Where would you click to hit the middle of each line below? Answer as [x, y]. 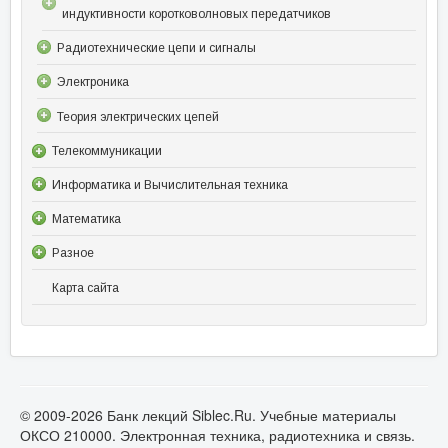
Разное [73, 253]
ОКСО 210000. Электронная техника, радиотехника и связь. [217, 434]
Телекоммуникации [107, 150]
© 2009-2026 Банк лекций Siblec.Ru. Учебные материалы [208, 414]
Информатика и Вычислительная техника [170, 184]
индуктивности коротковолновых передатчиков [196, 13]
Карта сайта [85, 287]
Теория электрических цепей [138, 116]
